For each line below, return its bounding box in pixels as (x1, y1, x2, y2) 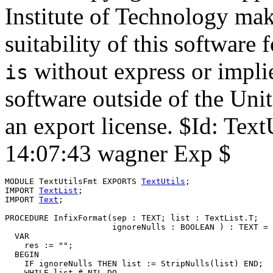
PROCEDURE (5, 213, 54, 222)
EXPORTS (97, 176, 141, 186)
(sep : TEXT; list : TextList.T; (107, 213, 258, 222)
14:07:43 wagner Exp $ (5, 140, 231, 166)
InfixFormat (54, 213, 107, 222)
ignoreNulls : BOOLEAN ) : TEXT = (5, 222, 268, 232)
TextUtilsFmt (39, 176, 97, 186)
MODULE (5, 176, 39, 186)
